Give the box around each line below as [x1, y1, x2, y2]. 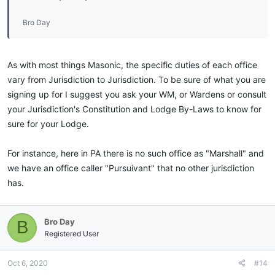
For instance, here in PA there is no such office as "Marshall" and [7, 147, 264, 158]
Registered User [44, 228, 99, 238]
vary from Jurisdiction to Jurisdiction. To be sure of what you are [7, 74, 266, 85]
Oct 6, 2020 [7, 258, 48, 268]
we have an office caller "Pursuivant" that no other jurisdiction [7, 162, 254, 173]
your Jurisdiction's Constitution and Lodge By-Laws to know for [7, 103, 261, 114]
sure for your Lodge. [7, 118, 89, 129]
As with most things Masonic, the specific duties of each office [7, 59, 257, 70]
